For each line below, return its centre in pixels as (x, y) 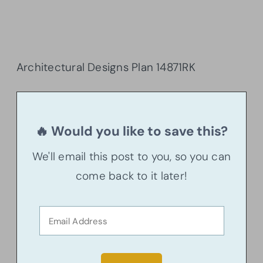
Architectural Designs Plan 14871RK (106, 68)
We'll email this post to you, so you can (131, 157)
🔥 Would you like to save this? (131, 131)
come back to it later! (131, 176)
